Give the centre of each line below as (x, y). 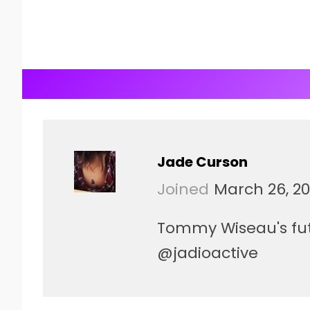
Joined (183, 189)
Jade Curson (202, 162)
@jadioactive (208, 253)
